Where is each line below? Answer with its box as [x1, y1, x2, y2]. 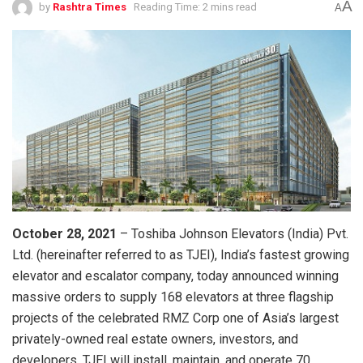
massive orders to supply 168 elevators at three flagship [12, 289, 334, 305]
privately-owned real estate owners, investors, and [12, 331, 298, 348]
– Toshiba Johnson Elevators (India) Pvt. [117, 226, 348, 242]
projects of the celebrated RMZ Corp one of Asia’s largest [12, 310, 339, 327]
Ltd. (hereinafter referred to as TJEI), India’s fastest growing [12, 247, 349, 263]
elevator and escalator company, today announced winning [12, 268, 339, 284]
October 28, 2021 [12, 226, 117, 242]
